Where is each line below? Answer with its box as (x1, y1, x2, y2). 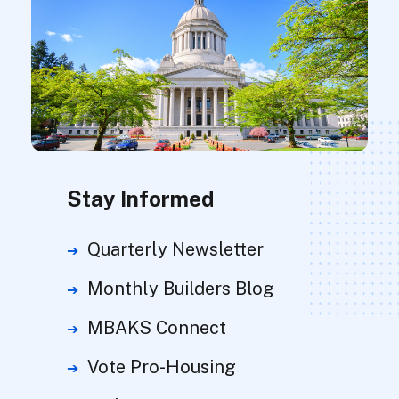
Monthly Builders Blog (87, 277, 274, 299)
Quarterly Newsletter (87, 238, 264, 260)
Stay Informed (67, 185, 215, 211)
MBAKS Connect (87, 316, 226, 338)
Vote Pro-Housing (87, 355, 236, 378)
